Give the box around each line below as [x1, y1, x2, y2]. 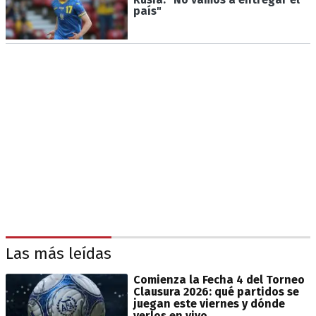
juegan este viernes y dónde [133, 296, 285, 310]
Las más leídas [6, 244, 111, 264]
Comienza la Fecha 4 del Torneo [133, 272, 305, 286]
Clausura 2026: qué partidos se [133, 284, 299, 298]
